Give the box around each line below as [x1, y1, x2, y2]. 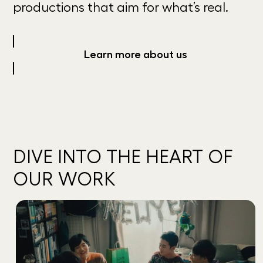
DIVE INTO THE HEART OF [13, 148, 234, 167]
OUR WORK [13, 170, 116, 190]
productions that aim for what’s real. [13, 1, 229, 15]
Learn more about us [84, 49, 188, 60]
